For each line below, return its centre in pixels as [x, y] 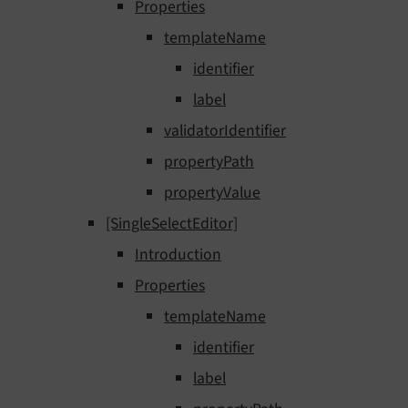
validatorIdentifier [225, 131]
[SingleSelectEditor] [172, 224]
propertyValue [212, 193]
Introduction [178, 255]
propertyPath [209, 162]
